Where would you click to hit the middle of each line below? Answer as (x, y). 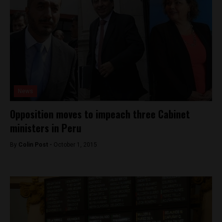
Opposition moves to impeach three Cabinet (100, 114)
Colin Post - (36, 145)
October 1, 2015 (75, 145)
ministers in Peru (46, 128)
